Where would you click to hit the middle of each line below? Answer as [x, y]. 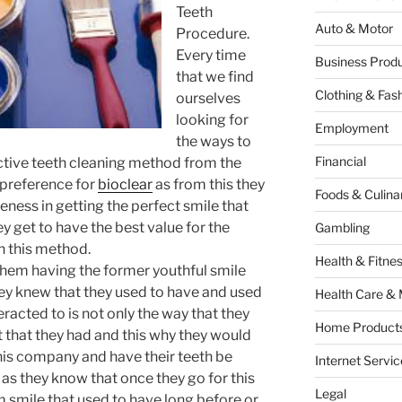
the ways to [214, 142]
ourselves [208, 99]
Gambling [342, 228]
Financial [340, 162]
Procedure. [213, 34]
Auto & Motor [354, 29]
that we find [215, 77]
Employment [351, 128]
